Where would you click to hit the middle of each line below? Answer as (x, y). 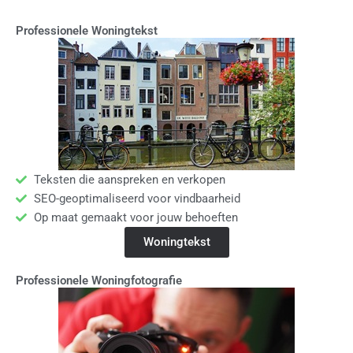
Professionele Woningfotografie (99, 280)
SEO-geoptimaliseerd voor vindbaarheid (137, 198)
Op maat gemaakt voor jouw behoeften (136, 217)
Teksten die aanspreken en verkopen (129, 179)
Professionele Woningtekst (87, 30)
